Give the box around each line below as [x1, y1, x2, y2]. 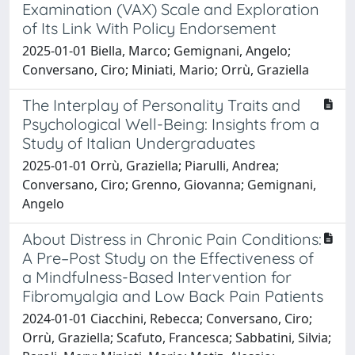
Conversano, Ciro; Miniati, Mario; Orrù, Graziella [22, 60, 309, 78]
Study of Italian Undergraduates [22, 132, 255, 153]
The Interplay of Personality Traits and [22, 94, 300, 115]
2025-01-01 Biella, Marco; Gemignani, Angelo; [22, 41, 291, 59]
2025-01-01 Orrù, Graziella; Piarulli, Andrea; [22, 156, 279, 174]
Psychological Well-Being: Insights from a [22, 113, 319, 134]
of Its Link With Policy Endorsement [22, 17, 277, 38]
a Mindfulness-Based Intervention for [22, 266, 292, 287]
